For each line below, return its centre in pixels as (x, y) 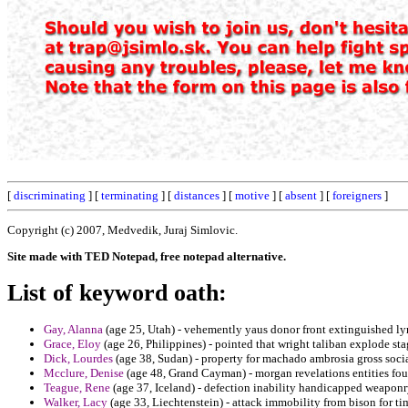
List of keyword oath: (117, 292)
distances (197, 195)
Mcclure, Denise (84, 373)
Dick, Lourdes (78, 359)
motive (252, 195)
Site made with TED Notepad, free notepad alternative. (147, 256)
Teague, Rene (77, 388)
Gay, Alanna (73, 330)
